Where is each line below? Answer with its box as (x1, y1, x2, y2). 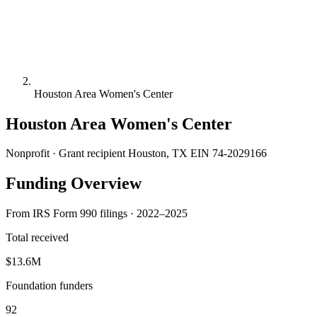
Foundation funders (6, 279, 93, 292)
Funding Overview (6, 174, 142, 193)
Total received (6, 231, 69, 244)
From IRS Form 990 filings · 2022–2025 (6, 207, 188, 220)
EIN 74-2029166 (190, 147, 267, 160)
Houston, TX (128, 147, 188, 160)
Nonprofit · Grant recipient (6, 147, 125, 160)
